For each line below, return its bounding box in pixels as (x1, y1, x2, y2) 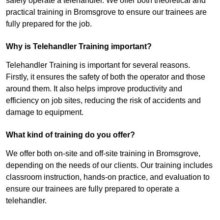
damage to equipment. (6, 108, 83, 117)
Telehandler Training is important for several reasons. (6, 61, 190, 70)
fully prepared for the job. (6, 20, 92, 28)
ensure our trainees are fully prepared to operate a (6, 185, 179, 193)
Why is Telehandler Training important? (6, 42, 152, 51)
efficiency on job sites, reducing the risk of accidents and (6, 96, 201, 105)
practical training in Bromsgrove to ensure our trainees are (6, 8, 207, 17)
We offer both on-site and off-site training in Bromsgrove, (6, 149, 200, 158)
